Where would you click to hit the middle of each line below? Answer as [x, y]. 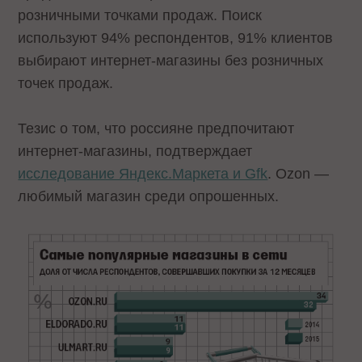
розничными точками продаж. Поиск [140, 15]
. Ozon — [299, 174]
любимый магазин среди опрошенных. [149, 197]
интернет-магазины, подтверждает [135, 152]
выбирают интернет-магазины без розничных [171, 60]
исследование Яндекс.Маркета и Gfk [143, 174]
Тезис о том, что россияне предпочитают [156, 129]
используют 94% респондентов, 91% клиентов [176, 38]
